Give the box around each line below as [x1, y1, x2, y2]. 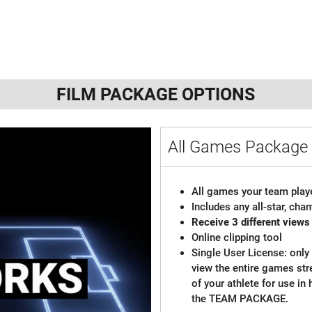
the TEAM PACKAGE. [192, 292, 289, 305]
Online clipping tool [192, 231, 286, 244]
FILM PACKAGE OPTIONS [56, 84, 256, 104]
